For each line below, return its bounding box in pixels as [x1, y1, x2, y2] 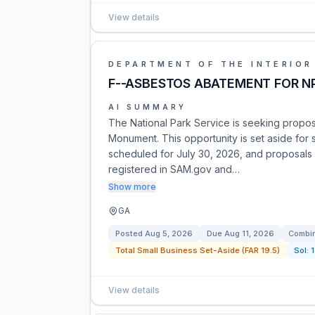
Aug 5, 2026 [145, 229, 193, 238]
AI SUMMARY [108, 103, 186, 111]
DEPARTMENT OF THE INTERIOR [108, 59, 313, 69]
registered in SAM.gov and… [108, 163, 240, 175]
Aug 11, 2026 [224, 229, 274, 238]
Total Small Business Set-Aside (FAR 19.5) [115, 245, 280, 255]
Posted [115, 229, 145, 238]
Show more [108, 181, 156, 192]
